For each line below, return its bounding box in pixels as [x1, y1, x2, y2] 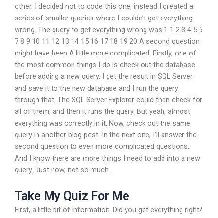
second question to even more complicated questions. [15, 142, 189, 151]
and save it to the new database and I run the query [15, 84, 178, 93]
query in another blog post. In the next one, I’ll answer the [15, 130, 197, 140]
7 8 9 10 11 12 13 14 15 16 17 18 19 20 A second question [15, 37, 200, 46]
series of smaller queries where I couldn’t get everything [15, 14, 193, 23]
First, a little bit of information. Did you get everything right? [15, 205, 202, 214]
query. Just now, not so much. [15, 165, 110, 175]
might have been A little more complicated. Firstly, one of [15, 49, 196, 58]
